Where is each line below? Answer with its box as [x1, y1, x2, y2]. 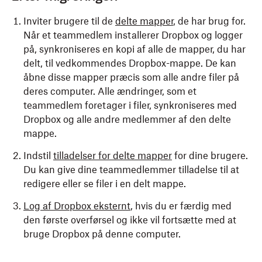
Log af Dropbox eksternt [23, 200, 130, 212]
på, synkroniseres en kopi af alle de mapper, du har [23, 43, 246, 55]
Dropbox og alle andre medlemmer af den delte [23, 113, 231, 125]
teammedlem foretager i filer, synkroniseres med [23, 99, 237, 111]
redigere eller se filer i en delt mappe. [23, 178, 186, 189]
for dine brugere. [172, 150, 248, 161]
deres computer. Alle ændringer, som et [23, 85, 196, 97]
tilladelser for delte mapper [53, 150, 172, 161]
